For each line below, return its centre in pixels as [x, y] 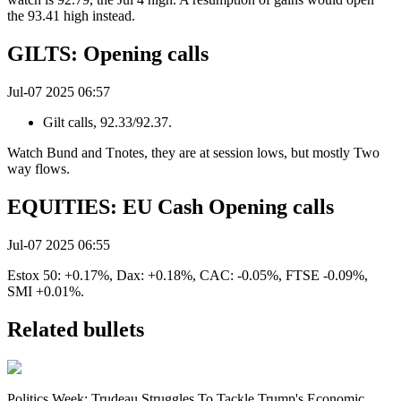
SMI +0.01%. [46, 291]
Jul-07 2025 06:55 [59, 244]
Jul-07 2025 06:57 [59, 92]
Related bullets [76, 329]
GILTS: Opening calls [108, 54]
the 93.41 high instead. [71, 16]
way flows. [38, 169]
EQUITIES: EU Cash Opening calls [171, 207]
